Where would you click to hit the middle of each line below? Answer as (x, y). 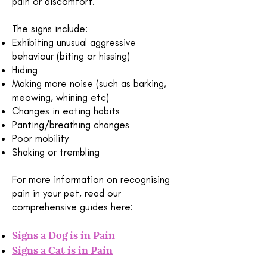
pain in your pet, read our (66, 193)
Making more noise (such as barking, (89, 83)
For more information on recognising (91, 179)
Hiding (26, 70)
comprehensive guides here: (72, 207)
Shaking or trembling (56, 152)
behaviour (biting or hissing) (71, 56)
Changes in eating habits (66, 111)
